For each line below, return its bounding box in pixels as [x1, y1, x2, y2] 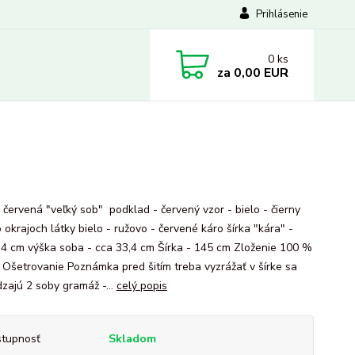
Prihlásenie [255, 7, 307, 21]
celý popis [116, 278, 167, 293]
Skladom [108, 331, 156, 346]
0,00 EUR [230, 63, 288, 82]
